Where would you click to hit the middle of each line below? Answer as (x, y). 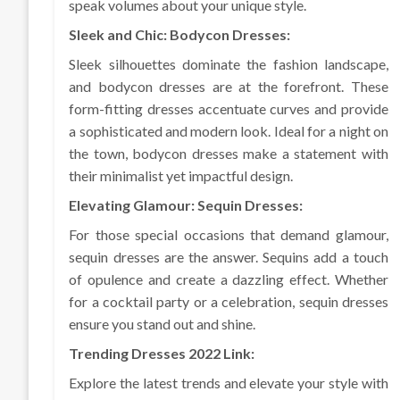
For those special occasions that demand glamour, (229, 235)
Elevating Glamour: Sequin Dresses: (186, 205)
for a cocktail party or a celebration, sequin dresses (229, 302)
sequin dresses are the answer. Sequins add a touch (229, 257)
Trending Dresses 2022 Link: (162, 354)
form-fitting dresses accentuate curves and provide (229, 109)
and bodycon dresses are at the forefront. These (229, 87)
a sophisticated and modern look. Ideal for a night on (229, 131)
